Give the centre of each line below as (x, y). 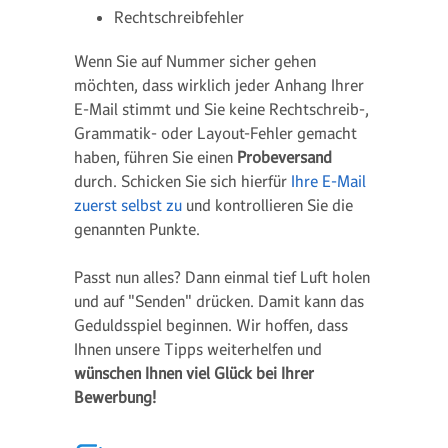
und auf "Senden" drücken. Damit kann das (219, 301)
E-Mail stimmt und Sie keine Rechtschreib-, (221, 109)
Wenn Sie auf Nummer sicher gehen (195, 61)
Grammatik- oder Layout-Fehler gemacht (215, 133)
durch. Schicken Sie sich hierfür (182, 181)
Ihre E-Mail (328, 181)
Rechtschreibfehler (179, 17)
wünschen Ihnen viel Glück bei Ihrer (194, 373)
